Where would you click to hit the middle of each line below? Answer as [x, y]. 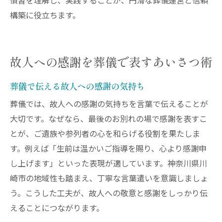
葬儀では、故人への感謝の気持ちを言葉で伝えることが [109, 105]
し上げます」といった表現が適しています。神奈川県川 [109, 164]
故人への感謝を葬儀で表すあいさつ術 [111, 61]
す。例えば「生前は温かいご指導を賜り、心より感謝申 [108, 149]
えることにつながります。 [57, 209]
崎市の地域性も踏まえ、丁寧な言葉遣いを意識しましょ [109, 179]
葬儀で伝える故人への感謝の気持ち [77, 86]
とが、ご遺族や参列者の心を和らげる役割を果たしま [105, 134]
